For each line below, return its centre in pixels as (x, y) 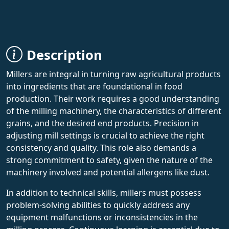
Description (64, 55)
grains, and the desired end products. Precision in (102, 123)
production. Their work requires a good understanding (113, 98)
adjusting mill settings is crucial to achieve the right (105, 135)
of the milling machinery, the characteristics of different (114, 111)
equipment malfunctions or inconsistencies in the (102, 217)
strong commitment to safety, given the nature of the (109, 160)
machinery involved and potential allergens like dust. (108, 172)
